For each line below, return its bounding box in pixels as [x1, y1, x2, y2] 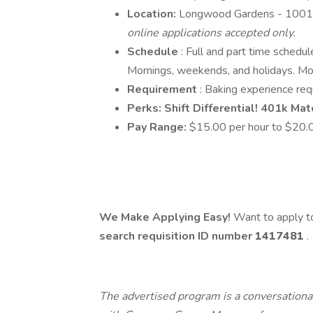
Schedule [127, 44, 181, 59]
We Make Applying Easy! [99, 210, 231, 225]
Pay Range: [127, 119, 189, 135]
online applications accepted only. [127, 25, 296, 41]
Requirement [127, 82, 200, 97]
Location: [127, 6, 179, 22]
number [212, 228, 255, 244]
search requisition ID [99, 228, 212, 244]
